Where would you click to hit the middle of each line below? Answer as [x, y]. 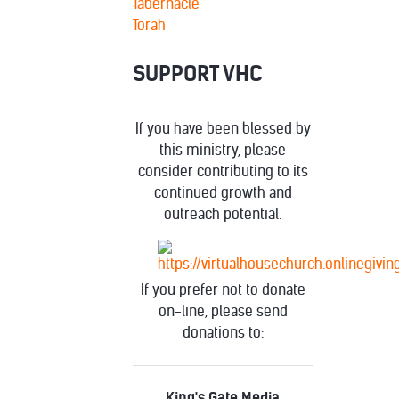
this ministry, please [223, 150]
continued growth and [223, 192]
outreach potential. [223, 214]
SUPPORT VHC [198, 73]
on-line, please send [223, 311]
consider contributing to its [223, 171]
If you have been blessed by [223, 128]
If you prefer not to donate [223, 289]
